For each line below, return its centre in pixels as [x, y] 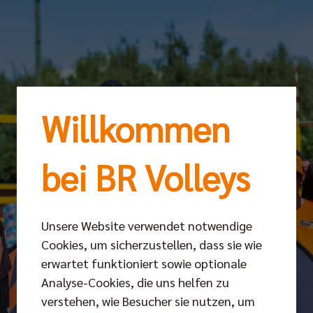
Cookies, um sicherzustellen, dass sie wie [152, 244]
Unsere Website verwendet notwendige [147, 225]
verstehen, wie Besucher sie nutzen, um [148, 301]
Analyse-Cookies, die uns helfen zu [135, 282]
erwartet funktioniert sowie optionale [144, 263]
